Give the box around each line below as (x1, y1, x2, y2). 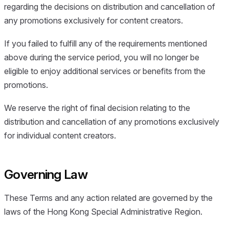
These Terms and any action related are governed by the (4, 192, 213, 203)
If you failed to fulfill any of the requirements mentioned (4, 38, 207, 49)
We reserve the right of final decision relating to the (4, 103, 190, 113)
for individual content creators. (4, 130, 116, 141)
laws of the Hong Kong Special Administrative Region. (4, 206, 202, 217)
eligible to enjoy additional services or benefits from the (4, 66, 205, 77)
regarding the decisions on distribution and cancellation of (4, 1, 215, 12)
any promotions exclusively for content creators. (4, 15, 183, 26)
